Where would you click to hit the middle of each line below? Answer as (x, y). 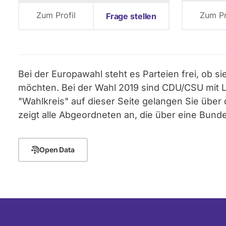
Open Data (57, 150)
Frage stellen (131, 16)
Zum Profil (56, 15)
